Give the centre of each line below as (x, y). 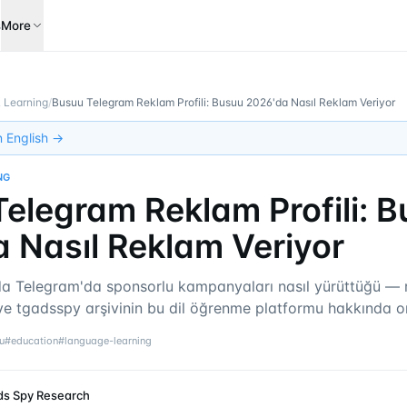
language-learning (108, 341)
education (35, 341)
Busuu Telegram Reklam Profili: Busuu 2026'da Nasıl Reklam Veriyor (223, 102)
